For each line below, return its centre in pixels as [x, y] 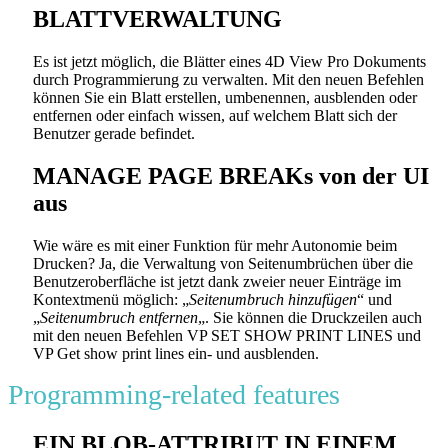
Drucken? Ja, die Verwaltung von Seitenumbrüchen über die [223, 263]
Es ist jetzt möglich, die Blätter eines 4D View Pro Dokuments [229, 62]
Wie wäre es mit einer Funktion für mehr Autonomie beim [215, 245]
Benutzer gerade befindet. [114, 134]
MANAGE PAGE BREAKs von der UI [231, 176]
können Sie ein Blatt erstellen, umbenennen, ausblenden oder [225, 98]
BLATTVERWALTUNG [157, 19]
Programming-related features [174, 394]
